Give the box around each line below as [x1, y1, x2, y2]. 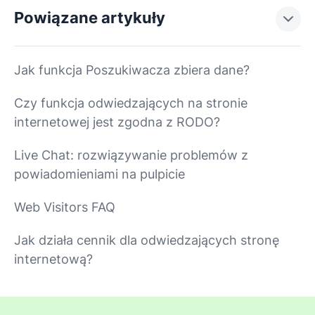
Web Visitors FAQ [14, 200, 115, 215]
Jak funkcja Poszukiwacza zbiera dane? [14, 63, 250, 78]
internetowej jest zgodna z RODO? [14, 115, 220, 130]
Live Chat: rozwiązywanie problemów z [14, 148, 248, 163]
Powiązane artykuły [14, 8, 165, 27]
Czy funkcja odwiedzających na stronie [14, 96, 247, 111]
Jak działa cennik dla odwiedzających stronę [14, 233, 279, 248]
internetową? [14, 252, 93, 267]
